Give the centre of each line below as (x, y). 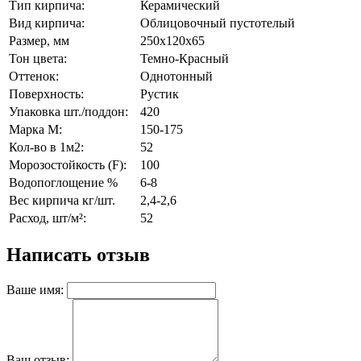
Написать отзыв (78, 254)
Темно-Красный (185, 58)
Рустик (160, 94)
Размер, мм (39, 41)
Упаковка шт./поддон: (68, 112)
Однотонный (176, 76)
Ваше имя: (35, 289)
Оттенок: (34, 76)
